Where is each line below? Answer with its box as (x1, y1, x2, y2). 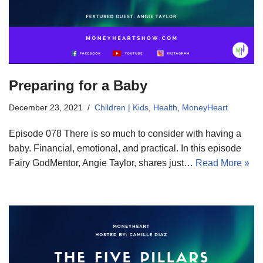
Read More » (195, 157, 249, 168)
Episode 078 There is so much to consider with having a (9, 128, 241, 139)
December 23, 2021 (9, 102, 83, 112)
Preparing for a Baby (9, 77, 147, 93)
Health (153, 102, 177, 112)
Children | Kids (95, 102, 149, 112)
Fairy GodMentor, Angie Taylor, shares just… (9, 157, 195, 168)
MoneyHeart (182, 102, 228, 112)
